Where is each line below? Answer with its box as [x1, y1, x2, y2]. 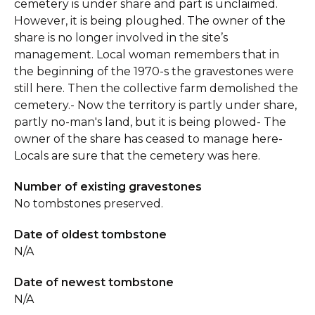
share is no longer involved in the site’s [14, 31, 228, 44]
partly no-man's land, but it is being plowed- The [14, 115, 286, 129]
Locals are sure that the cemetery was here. [14, 149, 260, 162]
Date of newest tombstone [14, 276, 174, 289]
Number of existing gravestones [14, 180, 202, 193]
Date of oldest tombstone [14, 228, 167, 241]
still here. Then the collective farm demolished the [14, 82, 298, 95]
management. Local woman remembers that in [14, 48, 279, 61]
